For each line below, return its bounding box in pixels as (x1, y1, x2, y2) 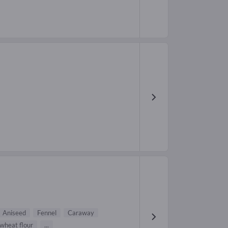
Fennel (37, 208, 56, 217)
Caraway (68, 208, 94, 217)
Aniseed (3, 208, 26, 217)
